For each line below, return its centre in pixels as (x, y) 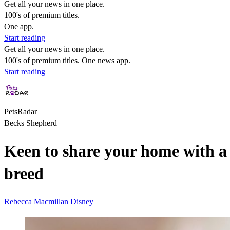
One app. (19, 26)
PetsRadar (21, 112)
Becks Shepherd (31, 123)
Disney (82, 201)
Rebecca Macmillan (37, 201)
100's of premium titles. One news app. (67, 60)
